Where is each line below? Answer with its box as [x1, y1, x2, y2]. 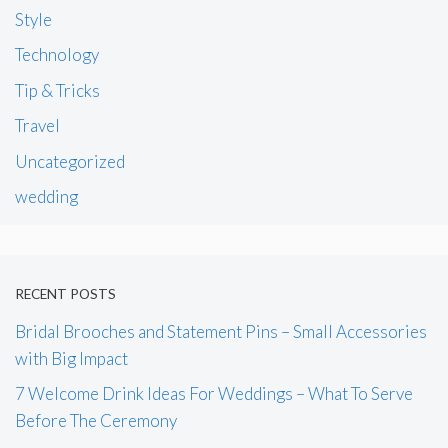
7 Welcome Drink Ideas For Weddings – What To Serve [15, 383, 413, 405]
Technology [15, 44, 99, 66]
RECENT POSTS [15, 286, 116, 302]
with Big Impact [15, 347, 128, 369]
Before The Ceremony [15, 410, 177, 432]
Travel [15, 115, 60, 137]
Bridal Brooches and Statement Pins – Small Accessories [15, 320, 427, 342]
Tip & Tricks [15, 79, 100, 101]
